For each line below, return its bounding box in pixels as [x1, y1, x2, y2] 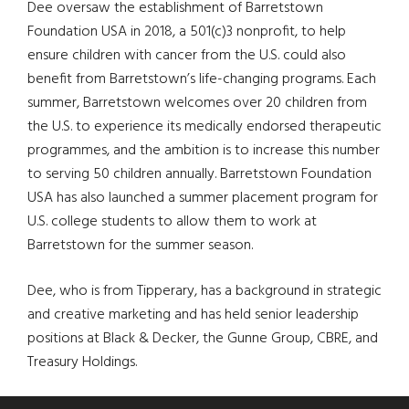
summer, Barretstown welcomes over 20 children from [27, 91, 367, 116]
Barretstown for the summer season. [27, 234, 253, 258]
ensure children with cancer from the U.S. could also [27, 44, 346, 68]
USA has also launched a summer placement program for [27, 186, 378, 211]
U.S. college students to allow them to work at [27, 210, 317, 235]
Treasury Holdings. [27, 351, 141, 375]
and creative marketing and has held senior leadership [27, 303, 359, 328]
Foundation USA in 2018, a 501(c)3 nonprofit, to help [27, 20, 346, 45]
